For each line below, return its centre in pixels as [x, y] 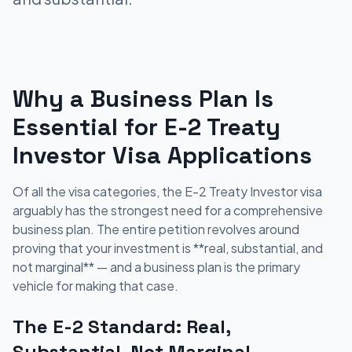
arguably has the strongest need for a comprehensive [168, 210]
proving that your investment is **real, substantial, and [168, 248]
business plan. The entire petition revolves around [156, 229]
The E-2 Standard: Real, [121, 326]
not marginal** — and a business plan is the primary [156, 267]
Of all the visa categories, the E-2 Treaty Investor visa [167, 191]
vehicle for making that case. [95, 286]
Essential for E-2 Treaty [147, 127]
